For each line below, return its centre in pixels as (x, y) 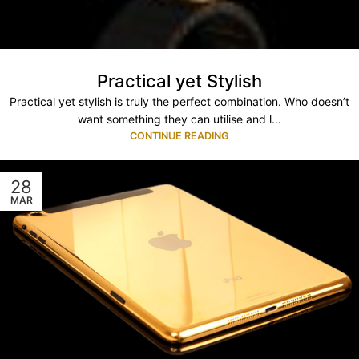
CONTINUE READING (179, 136)
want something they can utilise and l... (179, 119)
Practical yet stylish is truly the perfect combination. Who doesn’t (179, 101)
